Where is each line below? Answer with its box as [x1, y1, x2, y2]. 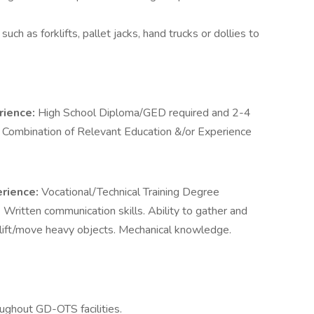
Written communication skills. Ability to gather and [4, 203, 247, 219]
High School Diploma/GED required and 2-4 [38, 105, 251, 121]
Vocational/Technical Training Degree [41, 184, 219, 200]
